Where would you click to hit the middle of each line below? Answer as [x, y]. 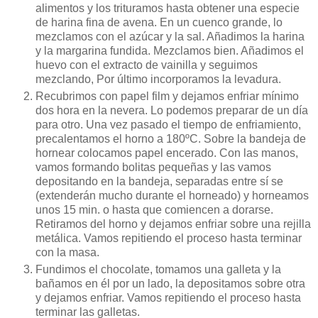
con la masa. [67, 253]
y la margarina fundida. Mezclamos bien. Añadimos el [170, 51]
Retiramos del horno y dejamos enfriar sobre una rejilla [173, 224]
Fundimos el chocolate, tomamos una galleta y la [158, 270]
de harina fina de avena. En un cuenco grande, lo [159, 23]
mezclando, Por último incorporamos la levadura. [160, 79]
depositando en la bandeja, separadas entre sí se [159, 182]
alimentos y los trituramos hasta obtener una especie [168, 9]
